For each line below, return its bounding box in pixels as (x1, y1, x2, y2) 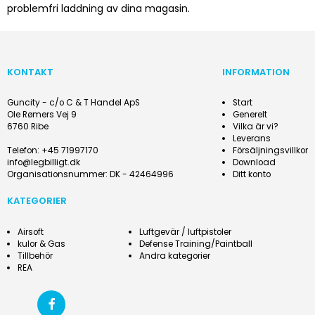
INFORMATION (222, 65, 290, 79)
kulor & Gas (17, 238, 65, 250)
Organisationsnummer (7, 169, 105, 181)
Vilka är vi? (233, 121, 278, 133)
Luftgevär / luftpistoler (139, 226, 231, 238)
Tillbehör (17, 250, 53, 262)
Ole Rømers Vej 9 (7, 109, 77, 121)
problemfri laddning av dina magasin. (7, 1, 190, 16)
